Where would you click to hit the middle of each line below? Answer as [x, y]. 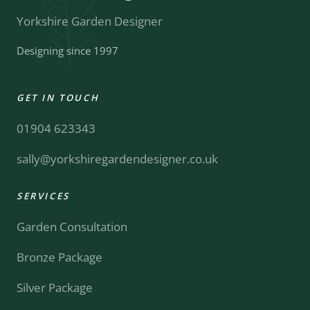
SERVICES [43, 196]
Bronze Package [60, 257]
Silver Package [55, 288]
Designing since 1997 [67, 51]
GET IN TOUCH [58, 98]
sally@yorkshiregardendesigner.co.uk [117, 159]
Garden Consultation [72, 227]
